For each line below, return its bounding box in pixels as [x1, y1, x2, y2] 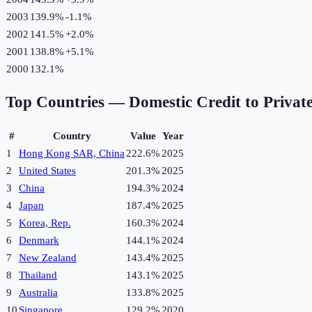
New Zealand [19, 252, 77, 264]
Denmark [19, 235, 59, 247]
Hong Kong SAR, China [19, 148, 125, 159]
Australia [19, 287, 58, 299]
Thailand [19, 270, 57, 281]
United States [19, 165, 76, 177]
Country [52, 130, 91, 142]
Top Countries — [6, 93, 129, 111]
